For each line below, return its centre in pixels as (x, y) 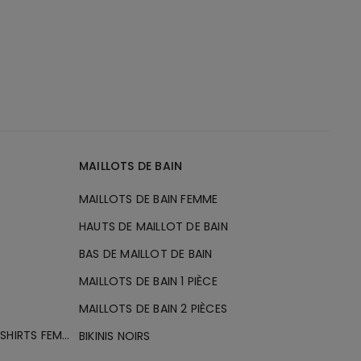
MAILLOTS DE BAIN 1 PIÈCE (148, 281)
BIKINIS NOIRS (115, 336)
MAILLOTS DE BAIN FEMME (149, 199)
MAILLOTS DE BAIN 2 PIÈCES (153, 308)
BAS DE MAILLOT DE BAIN (146, 253)
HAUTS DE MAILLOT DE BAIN (154, 226)
